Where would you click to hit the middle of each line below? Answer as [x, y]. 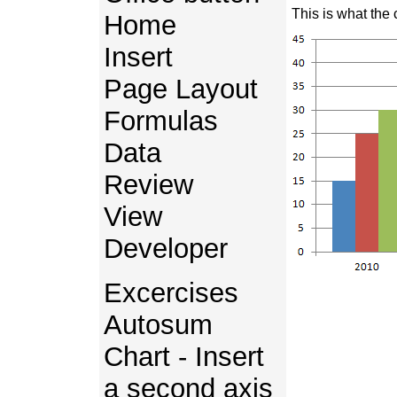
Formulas [161, 121]
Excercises [171, 293]
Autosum [158, 325]
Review [148, 185]
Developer [166, 249]
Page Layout [181, 89]
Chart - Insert [184, 357]
